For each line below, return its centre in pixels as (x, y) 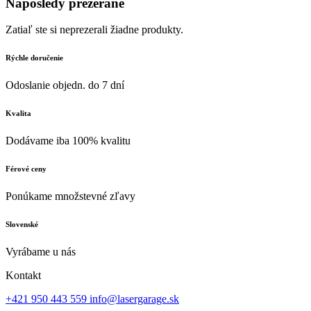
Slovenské (22, 225)
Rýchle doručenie (34, 58)
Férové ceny (26, 169)
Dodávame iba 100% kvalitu (68, 141)
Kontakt (23, 276)
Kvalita (18, 114)
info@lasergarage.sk (134, 299)
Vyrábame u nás (41, 252)
